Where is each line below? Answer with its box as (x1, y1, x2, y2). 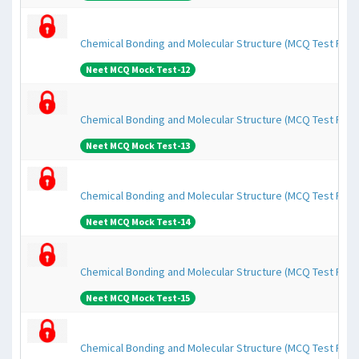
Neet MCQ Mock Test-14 (86, 216, 190, 228)
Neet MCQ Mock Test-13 (86, 139, 190, 151)
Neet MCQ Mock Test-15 (86, 292, 190, 304)
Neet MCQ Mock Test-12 (86, 63, 190, 75)
